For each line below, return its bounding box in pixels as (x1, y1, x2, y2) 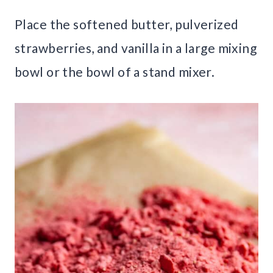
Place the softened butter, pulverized (15, 16, 239, 32)
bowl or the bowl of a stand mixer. (15, 64, 215, 80)
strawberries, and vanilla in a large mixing (15, 40, 257, 56)
